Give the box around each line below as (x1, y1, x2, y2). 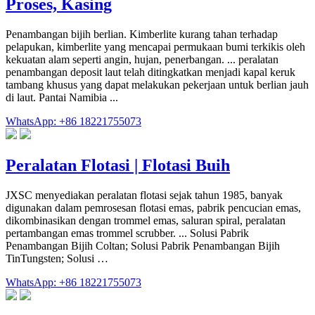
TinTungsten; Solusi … (6, 252, 108, 265)
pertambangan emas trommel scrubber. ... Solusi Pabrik (6, 227, 249, 240)
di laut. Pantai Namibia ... (6, 91, 118, 104)
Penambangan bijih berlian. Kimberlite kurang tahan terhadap (6, 28, 278, 41)
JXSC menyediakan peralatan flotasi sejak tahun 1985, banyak (6, 189, 283, 202)
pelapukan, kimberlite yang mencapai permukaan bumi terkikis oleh (6, 41, 305, 53)
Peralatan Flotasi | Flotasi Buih (6, 156, 230, 175)
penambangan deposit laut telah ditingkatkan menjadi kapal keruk (6, 66, 295, 79)
